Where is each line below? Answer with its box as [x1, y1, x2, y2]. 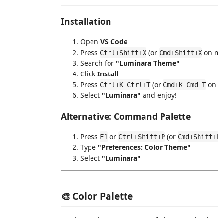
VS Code [100, 37, 127, 46]
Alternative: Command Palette [61, 110, 191, 122]
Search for [80, 58, 116, 68]
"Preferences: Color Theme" [98, 143, 191, 152]
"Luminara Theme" [116, 58, 180, 68]
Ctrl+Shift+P [118, 133, 165, 141]
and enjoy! [141, 91, 177, 100]
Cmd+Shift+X [159, 49, 202, 56]
